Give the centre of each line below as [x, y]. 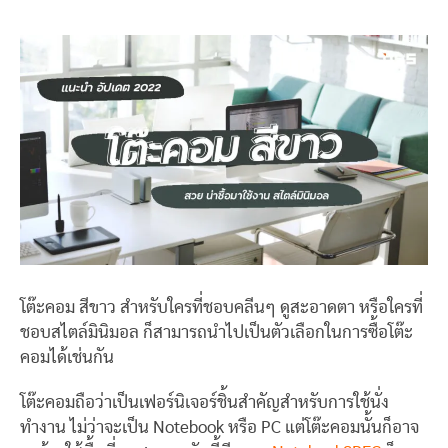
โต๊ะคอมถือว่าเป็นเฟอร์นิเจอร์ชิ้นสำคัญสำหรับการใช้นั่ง [204, 402]
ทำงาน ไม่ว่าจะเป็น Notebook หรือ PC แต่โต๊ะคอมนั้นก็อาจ [219, 427]
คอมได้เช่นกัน [67, 357]
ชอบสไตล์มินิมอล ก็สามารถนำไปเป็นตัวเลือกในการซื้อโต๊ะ [216, 332]
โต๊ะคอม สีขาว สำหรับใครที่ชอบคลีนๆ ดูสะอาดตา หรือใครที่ [221, 307]
